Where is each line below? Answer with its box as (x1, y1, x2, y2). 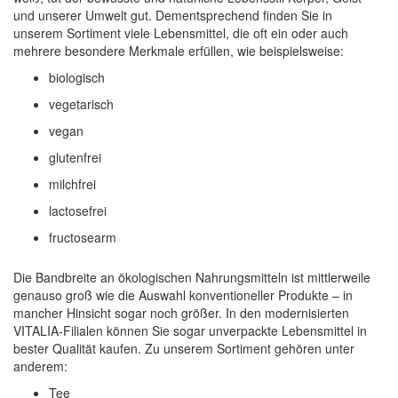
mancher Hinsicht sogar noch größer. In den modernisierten (13, 303, 349, 322)
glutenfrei (49, 147, 101, 166)
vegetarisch (49, 94, 114, 113)
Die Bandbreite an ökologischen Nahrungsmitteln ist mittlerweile (13, 267, 370, 286)
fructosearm (49, 227, 116, 246)
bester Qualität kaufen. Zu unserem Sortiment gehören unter (13, 338, 354, 357)
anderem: (13, 356, 68, 375)
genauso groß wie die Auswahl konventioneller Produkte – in (13, 285, 353, 304)
